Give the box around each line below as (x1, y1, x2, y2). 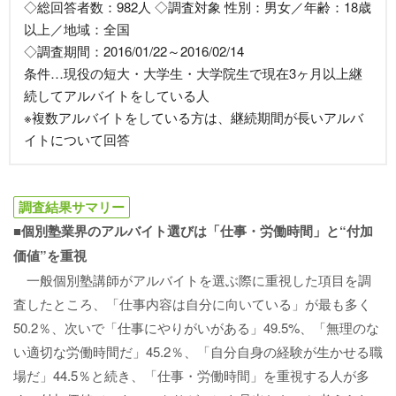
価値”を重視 (13, 246, 87, 265)
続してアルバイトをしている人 (24, 86, 209, 104)
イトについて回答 (24, 130, 130, 148)
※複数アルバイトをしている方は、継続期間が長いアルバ (24, 108, 363, 126)
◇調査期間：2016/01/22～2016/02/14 (24, 42, 244, 60)
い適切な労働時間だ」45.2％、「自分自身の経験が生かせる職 (13, 342, 383, 361)
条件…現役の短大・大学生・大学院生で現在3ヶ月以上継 (24, 64, 362, 82)
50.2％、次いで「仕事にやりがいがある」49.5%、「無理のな (13, 318, 379, 337)
